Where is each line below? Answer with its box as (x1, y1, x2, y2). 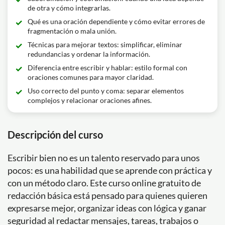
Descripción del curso (8, 129, 103, 141)
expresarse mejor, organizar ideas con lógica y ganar (8, 202, 206, 213)
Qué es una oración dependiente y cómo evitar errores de (28, 17, 205, 26)
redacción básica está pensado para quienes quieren (8, 190, 207, 201)
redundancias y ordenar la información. (28, 50, 150, 58)
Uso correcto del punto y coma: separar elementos (28, 86, 184, 95)
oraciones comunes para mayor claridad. (28, 73, 154, 81)
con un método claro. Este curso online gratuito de (8, 177, 201, 188)
